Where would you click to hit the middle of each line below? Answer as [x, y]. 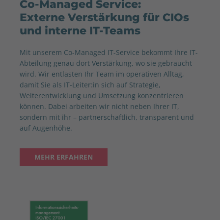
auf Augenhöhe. [46, 128]
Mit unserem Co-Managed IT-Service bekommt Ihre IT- [109, 52]
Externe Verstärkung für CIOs [104, 17]
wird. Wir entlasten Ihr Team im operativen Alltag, [102, 74]
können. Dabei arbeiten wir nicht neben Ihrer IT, [99, 106]
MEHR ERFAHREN [64, 157]
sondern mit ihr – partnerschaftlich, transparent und [107, 117]
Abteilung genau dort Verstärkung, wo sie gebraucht [106, 63]
